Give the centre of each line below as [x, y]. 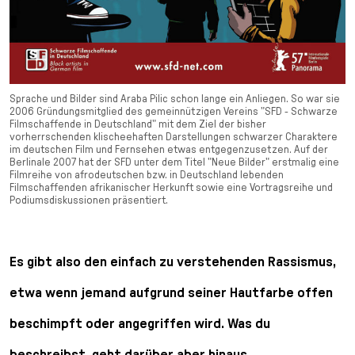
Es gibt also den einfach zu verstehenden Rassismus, [173, 261]
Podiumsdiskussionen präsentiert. [89, 200]
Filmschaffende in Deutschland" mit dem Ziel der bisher [138, 124]
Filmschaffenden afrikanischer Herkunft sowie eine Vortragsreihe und [171, 187]
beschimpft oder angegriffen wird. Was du [140, 323]
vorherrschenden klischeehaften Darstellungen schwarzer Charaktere [174, 137]
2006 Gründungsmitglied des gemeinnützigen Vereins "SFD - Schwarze [174, 111]
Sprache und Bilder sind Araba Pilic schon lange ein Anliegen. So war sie [175, 99]
